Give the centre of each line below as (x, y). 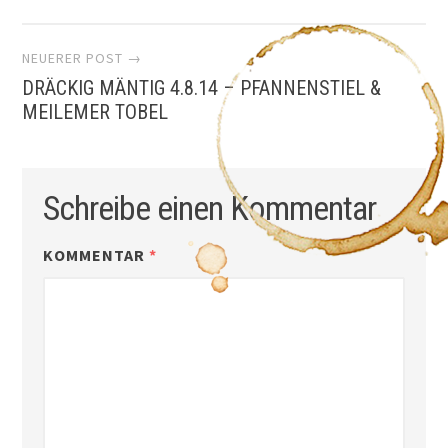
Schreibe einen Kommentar (209, 208)
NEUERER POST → (82, 57)
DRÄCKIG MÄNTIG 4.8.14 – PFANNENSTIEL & (202, 87)
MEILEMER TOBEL (95, 111)
